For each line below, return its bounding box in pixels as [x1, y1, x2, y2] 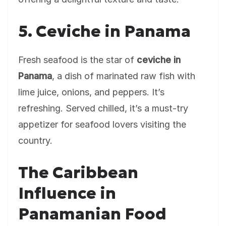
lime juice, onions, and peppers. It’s [18, 87, 164, 97]
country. [18, 135, 52, 146]
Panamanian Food [18, 204, 166, 224]
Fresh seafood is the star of [18, 54, 137, 65]
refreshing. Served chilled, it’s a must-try [18, 103, 188, 114]
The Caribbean [18, 162, 138, 183]
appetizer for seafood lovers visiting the [18, 119, 186, 130]
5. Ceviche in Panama [18, 21, 191, 41]
